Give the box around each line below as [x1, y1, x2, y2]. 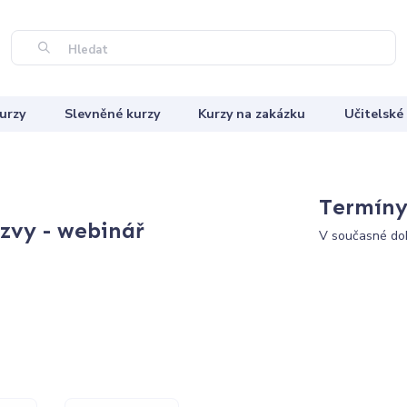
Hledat [65, 42, 108, 59]
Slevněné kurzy [64, 104, 160, 123]
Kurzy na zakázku [198, 104, 306, 123]
